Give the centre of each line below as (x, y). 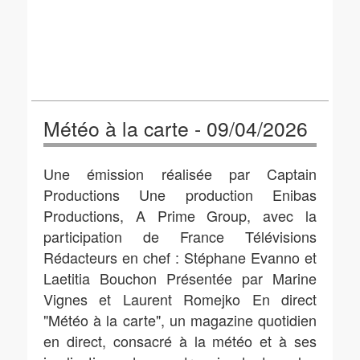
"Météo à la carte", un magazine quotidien (180, 320)
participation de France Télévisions (180, 236)
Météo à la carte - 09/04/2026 (176, 128)
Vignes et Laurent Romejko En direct (180, 299)
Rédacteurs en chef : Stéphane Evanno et (180, 257)
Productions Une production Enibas (180, 194)
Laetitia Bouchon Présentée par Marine (180, 278)
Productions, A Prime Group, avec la (180, 215)
